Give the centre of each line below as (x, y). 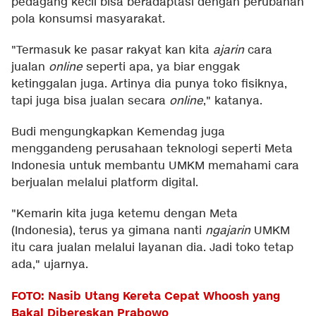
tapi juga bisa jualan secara (90, 102)
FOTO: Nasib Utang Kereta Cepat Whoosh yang (146, 297)
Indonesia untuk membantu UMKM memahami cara (155, 166)
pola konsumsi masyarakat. (88, 20)
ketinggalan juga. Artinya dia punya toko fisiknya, (149, 85)
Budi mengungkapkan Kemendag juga (118, 133)
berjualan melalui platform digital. (105, 183)
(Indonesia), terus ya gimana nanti (108, 231)
